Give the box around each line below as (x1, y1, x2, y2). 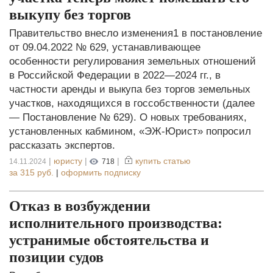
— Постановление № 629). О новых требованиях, (9, 111, 247, 123)
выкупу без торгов (9, 6, 131, 23)
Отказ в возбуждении (9, 197, 151, 214)
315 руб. (20, 168, 54, 177)
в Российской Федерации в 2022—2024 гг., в (9, 69, 221, 81)
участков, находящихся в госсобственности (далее (9, 97, 255, 109)
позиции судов (9, 249, 104, 265)
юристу (54, 156, 82, 166)
